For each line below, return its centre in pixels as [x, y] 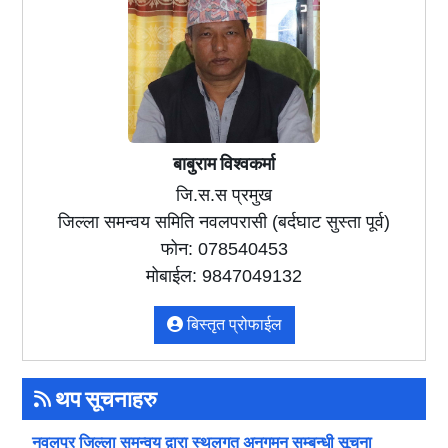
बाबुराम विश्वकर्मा [224, 163]
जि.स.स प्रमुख [224, 194]
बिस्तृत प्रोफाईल [232, 324]
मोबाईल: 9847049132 [224, 275]
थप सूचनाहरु [104, 398]
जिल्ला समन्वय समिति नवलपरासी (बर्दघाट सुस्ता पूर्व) [224, 221]
